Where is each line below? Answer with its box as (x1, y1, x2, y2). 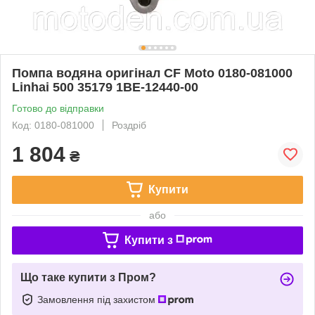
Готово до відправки (12, 102, 104, 114)
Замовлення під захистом (37, 293, 158, 305)
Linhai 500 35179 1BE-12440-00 (12, 79, 198, 94)
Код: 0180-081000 (12, 119, 94, 131)
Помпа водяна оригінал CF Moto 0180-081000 (12, 65, 292, 80)
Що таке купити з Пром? (20, 271, 156, 283)
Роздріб (112, 119, 146, 131)
